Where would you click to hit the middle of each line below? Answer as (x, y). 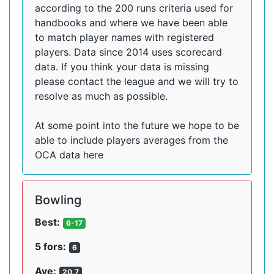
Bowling (58, 200)
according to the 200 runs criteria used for (134, 8)
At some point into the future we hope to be (137, 125)
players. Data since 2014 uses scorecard (128, 52)
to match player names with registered (124, 37)
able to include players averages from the (131, 140)
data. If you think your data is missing (122, 67)
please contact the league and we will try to (137, 81)
